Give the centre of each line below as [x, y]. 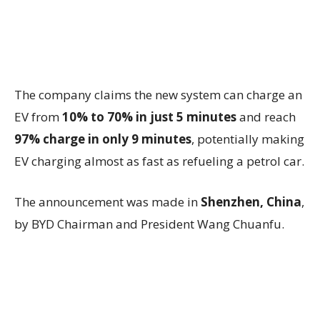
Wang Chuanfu [239, 224]
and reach [266, 117]
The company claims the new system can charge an [158, 95]
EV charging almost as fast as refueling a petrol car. [159, 161]
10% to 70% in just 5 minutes [149, 117]
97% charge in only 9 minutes [103, 139]
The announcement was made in [107, 202]
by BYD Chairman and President [106, 224]
